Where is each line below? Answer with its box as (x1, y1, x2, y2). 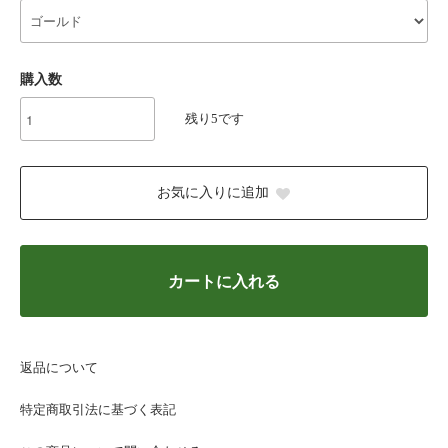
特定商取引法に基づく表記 (20, 402, 176, 418)
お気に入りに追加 (156, 185, 269, 201)
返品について (20, 360, 98, 376)
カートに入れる (168, 273, 280, 291)
